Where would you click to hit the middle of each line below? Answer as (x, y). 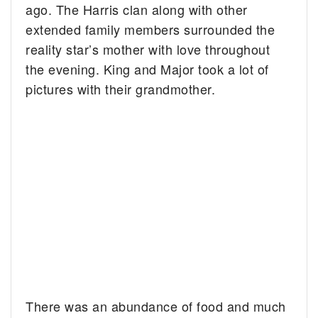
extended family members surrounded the (150, 29)
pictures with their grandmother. (121, 89)
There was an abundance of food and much (156, 306)
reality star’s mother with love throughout (148, 49)
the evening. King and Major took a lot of (147, 69)
